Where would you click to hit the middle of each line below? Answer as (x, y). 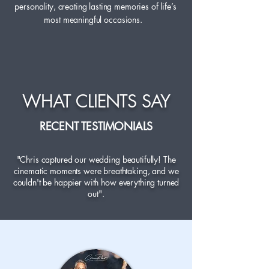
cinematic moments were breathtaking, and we (96, 171)
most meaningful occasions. (95, 20)
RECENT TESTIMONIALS (96, 126)
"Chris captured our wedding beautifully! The (96, 159)
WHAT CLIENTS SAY (96, 101)
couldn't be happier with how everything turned (96, 182)
